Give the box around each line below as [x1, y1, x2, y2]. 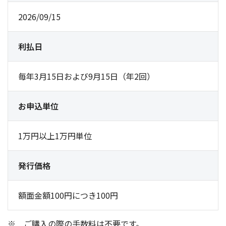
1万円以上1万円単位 [18, 130, 92, 142]
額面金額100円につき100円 [18, 189, 118, 202]
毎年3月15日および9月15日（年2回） [18, 70, 155, 83]
